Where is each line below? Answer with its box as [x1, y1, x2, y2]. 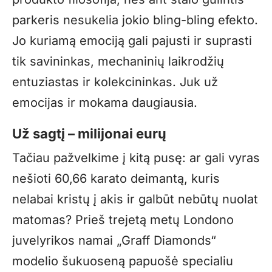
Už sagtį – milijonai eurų [12, 126, 166, 142]
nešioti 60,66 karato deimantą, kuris [12, 171, 220, 186]
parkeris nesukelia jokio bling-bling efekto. [12, 13, 258, 28]
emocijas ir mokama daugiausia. [12, 95, 197, 110]
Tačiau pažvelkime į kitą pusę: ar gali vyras [12, 151, 260, 166]
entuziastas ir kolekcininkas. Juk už [12, 75, 218, 90]
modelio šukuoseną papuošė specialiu [12, 254, 233, 269]
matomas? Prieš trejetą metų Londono [12, 212, 234, 228]
